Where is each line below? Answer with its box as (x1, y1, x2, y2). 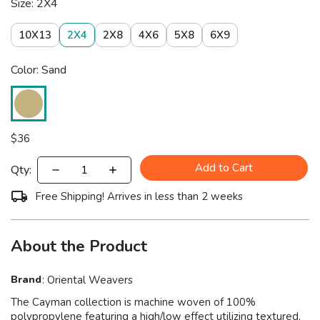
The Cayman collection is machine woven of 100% (11, 295, 256, 310)
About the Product (11, 235, 147, 258)
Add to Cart (195, 161, 254, 176)
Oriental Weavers (46, 273, 133, 288)
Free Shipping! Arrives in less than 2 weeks (35, 189, 243, 204)
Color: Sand (11, 62, 66, 79)
